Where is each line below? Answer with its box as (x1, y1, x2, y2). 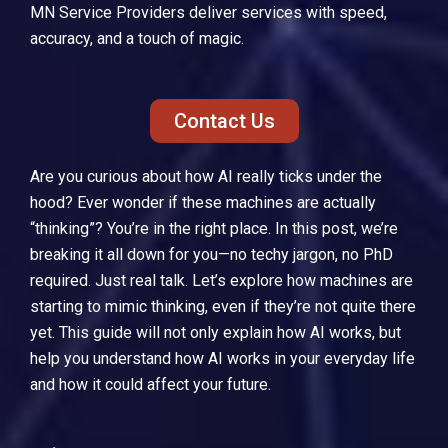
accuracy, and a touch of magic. (30, 29, 244, 49)
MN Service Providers (30, 3, 185, 23)
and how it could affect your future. (30, 374, 271, 394)
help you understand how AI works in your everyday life (30, 348, 415, 368)
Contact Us (173, 108, 275, 133)
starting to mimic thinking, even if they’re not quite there (30, 296, 416, 316)
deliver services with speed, (185, 3, 387, 23)
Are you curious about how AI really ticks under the (30, 166, 382, 186)
